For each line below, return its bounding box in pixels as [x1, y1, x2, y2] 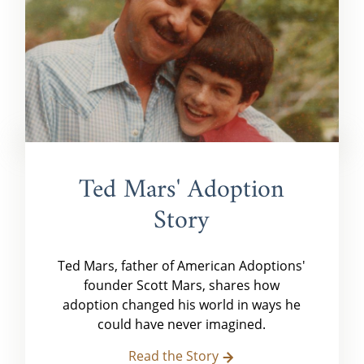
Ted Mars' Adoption [79, 167, 285, 214]
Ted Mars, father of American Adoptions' [58, 257, 306, 275]
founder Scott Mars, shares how [84, 276, 280, 295]
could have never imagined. [97, 315, 266, 334]
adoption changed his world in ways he [63, 296, 301, 314]
